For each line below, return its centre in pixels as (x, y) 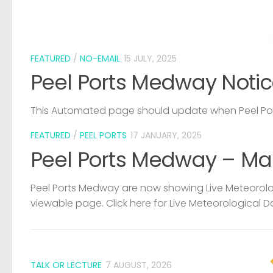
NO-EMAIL (100, 59)
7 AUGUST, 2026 (139, 265)
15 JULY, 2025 (150, 59)
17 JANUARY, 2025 (166, 136)
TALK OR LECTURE (66, 265)
